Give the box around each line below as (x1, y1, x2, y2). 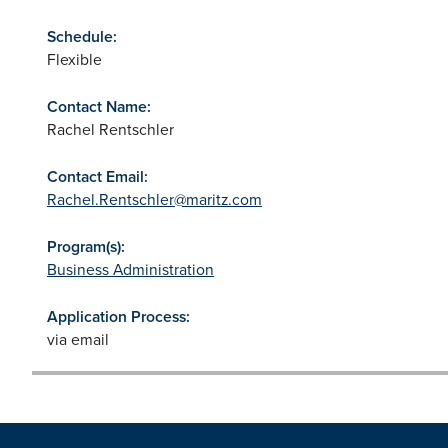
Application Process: (47, 304, 190, 328)
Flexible (47, 47, 102, 70)
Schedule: (47, 24, 117, 48)
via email (47, 327, 109, 350)
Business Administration (47, 257, 214, 280)
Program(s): (47, 234, 125, 258)
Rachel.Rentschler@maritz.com (47, 187, 262, 210)
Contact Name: (47, 94, 151, 118)
